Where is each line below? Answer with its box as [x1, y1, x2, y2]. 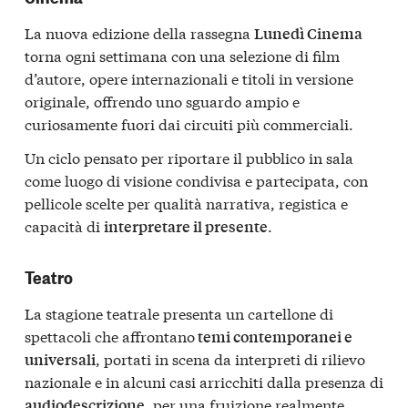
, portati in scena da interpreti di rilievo [96, 348, 365, 370]
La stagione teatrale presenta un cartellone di [25, 302, 333, 324]
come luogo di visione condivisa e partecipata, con [25, 169, 368, 191]
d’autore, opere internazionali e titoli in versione [25, 66, 353, 88]
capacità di [25, 215, 104, 237]
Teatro [25, 264, 73, 290]
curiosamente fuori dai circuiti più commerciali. [25, 112, 353, 134]
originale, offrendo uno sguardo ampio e [25, 89, 300, 111]
